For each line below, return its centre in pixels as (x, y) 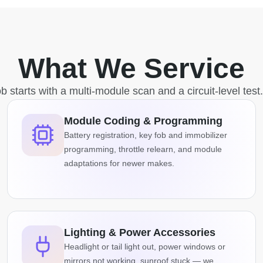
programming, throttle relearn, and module (143, 149)
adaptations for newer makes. (119, 163)
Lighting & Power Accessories (140, 233)
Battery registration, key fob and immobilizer (146, 135)
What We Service (131, 69)
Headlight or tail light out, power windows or (145, 247)
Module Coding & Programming (143, 121)
